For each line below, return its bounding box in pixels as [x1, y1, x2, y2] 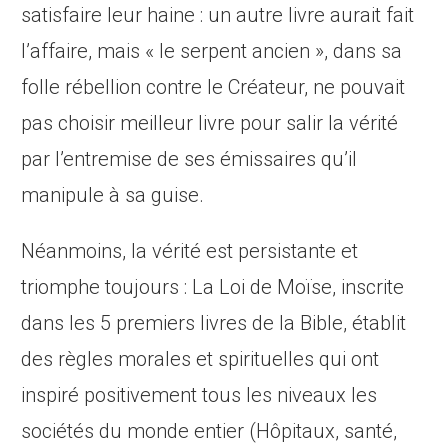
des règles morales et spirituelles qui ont [21, 347, 380, 372]
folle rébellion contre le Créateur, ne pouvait [21, 75, 406, 100]
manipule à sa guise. [21, 183, 205, 208]
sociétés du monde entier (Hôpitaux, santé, [21, 419, 398, 444]
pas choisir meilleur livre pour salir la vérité [21, 111, 399, 136]
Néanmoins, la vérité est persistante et [21, 239, 359, 264]
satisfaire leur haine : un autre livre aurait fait [21, 3, 415, 28]
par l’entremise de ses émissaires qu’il [21, 147, 358, 172]
